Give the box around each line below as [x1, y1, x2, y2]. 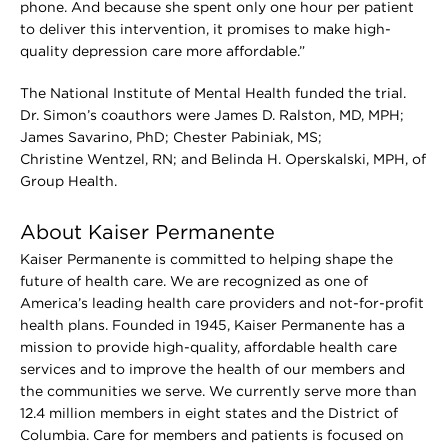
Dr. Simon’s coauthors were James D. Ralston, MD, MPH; [20, 108, 404, 123]
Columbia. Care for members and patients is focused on [20, 428, 404, 443]
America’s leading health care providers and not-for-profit [20, 296, 424, 311]
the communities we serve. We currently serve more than [20, 384, 417, 399]
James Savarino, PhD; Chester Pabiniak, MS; [20, 130, 322, 145]
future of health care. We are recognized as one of [20, 274, 368, 289]
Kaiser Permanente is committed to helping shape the [20, 252, 393, 267]
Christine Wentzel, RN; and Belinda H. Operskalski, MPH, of [20, 152, 426, 167]
